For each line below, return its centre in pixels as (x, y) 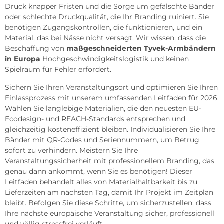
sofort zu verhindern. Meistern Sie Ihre (71, 150)
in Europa (23, 59)
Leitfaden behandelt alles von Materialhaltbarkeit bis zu (101, 182)
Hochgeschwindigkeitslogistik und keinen (115, 59)
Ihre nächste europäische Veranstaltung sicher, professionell (110, 213)
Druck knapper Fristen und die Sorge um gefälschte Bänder (110, 6)
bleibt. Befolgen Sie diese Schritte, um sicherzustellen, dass (108, 203)
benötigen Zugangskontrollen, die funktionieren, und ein (104, 27)
